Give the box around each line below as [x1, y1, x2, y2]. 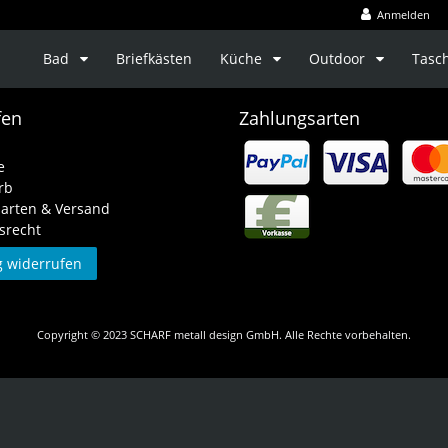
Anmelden [377, 7, 431, 22]
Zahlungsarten [239, 106, 360, 131]
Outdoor [309, 49, 369, 69]
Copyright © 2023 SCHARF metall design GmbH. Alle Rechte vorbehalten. [37, 327, 411, 343]
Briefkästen [116, 49, 192, 69]
